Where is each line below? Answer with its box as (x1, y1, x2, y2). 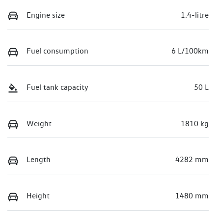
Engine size (27, 10, 65, 20)
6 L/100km (171, 46, 209, 56)
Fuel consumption (27, 46, 88, 56)
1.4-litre (181, 10, 209, 20)
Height (27, 191, 50, 201)
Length (27, 155, 51, 165)
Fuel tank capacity (27, 82, 88, 92)
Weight (27, 118, 52, 128)
